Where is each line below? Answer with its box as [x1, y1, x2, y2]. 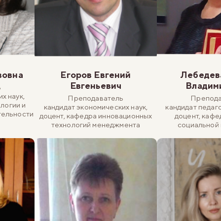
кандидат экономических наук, [43, 102, 148, 111]
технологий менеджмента [51, 120, 141, 129]
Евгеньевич [70, 80, 122, 91]
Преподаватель [68, 93, 124, 102]
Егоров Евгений [60, 69, 131, 80]
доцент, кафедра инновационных [39, 111, 152, 120]
